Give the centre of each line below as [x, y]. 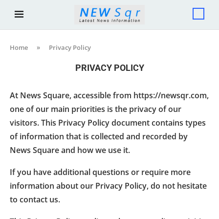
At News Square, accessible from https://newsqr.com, [109, 95]
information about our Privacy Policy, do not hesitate [108, 186]
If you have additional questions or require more [100, 172]
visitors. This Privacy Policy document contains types [108, 122]
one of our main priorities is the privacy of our [96, 109]
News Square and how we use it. [70, 150]
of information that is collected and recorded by [99, 136]
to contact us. [35, 199]
